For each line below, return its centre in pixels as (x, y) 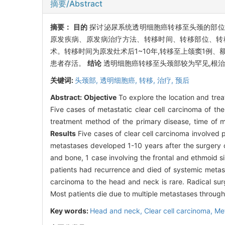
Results (63, 133)
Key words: (70, 210)
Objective (100, 97)
